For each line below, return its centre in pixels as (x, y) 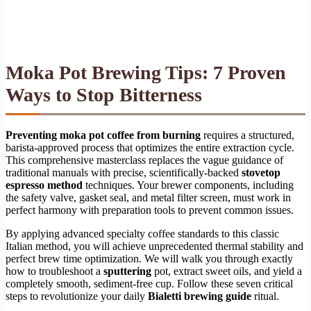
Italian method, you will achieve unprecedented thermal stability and (154, 246)
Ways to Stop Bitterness (104, 94)
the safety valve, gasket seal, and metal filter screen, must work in (148, 197)
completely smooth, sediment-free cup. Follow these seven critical (149, 283)
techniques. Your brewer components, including (188, 185)
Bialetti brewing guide (200, 296)
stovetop (261, 172)
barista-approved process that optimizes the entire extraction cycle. (150, 147)
